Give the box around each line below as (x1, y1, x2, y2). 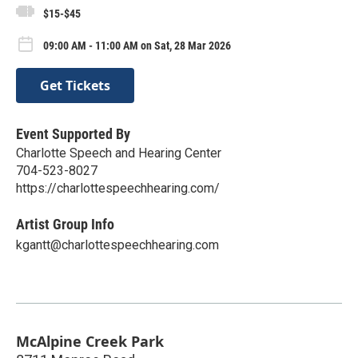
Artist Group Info (16, 215, 114, 233)
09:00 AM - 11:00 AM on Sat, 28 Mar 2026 (43, 38, 231, 52)
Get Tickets (40, 76, 110, 94)
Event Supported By (16, 125, 130, 142)
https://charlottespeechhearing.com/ (16, 180, 220, 196)
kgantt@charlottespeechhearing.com (16, 237, 219, 253)
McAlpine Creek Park (16, 331, 164, 351)
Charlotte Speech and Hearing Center (16, 145, 221, 161)
